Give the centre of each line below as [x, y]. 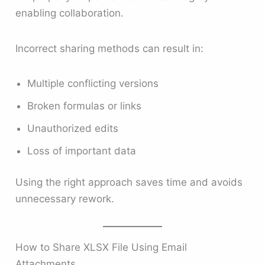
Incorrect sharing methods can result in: [110, 48]
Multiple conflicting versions [93, 83]
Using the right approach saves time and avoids [129, 182]
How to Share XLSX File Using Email [101, 247]
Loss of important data [82, 151]
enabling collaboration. [70, 13]
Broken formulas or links [85, 106]
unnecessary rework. [65, 199]
